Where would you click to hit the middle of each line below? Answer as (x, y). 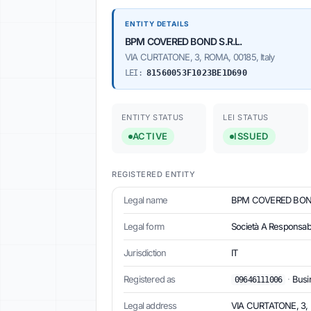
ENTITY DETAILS (158, 23)
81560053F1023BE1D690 (197, 73)
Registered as (150, 279)
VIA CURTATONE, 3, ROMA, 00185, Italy (200, 57)
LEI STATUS (246, 117)
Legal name (145, 200)
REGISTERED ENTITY (154, 175)
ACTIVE (150, 136)
